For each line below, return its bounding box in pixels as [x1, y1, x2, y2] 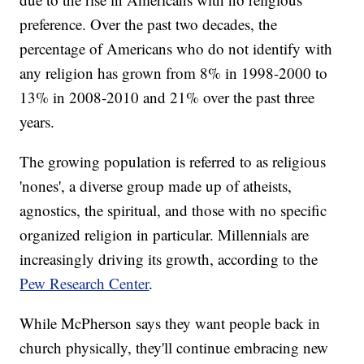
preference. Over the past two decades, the [19, 14, 278, 35]
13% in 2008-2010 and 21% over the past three [19, 87, 315, 108]
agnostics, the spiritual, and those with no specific [19, 200, 327, 221]
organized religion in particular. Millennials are [19, 224, 310, 245]
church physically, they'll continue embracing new [19, 337, 329, 358]
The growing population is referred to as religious [19, 151, 327, 172]
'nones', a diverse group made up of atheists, [19, 175, 292, 197]
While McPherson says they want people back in [19, 313, 321, 334]
